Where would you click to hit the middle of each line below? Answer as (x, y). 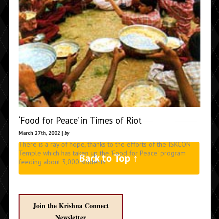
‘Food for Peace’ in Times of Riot (80, 120)
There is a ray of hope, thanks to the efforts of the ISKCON (104, 144)
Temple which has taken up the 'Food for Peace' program (102, 153)
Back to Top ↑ (109, 158)
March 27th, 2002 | (41, 133)
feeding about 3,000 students (62, 162)
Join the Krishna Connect (71, 206)
